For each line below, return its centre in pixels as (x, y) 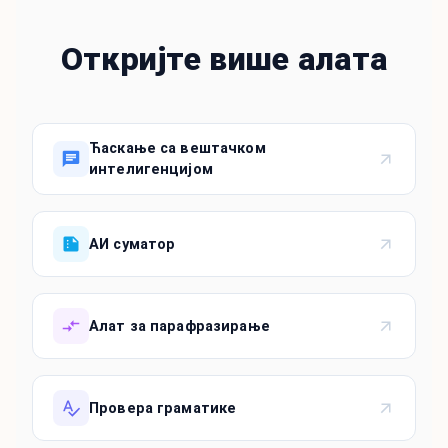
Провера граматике (163, 408)
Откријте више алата (224, 59)
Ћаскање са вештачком (177, 149)
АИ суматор (132, 244)
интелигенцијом (151, 170)
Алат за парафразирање (179, 326)
